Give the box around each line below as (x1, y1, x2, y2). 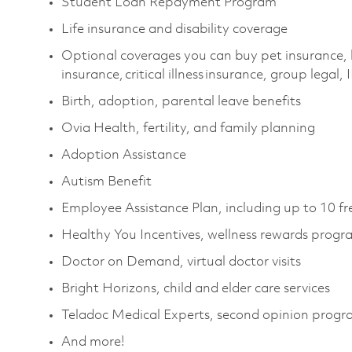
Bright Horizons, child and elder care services (61, 281, 330, 295)
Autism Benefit (61, 174, 152, 189)
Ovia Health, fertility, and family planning (61, 121, 315, 135)
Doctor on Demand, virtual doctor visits (61, 255, 301, 269)
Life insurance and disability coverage (61, 22, 288, 36)
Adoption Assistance (61, 148, 202, 162)
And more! (61, 335, 126, 349)
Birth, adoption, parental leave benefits (61, 94, 301, 108)
